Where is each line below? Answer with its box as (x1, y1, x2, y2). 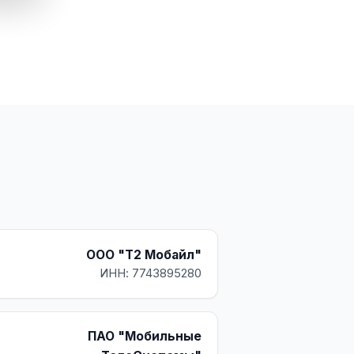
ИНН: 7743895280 (100, 266, 201, 281)
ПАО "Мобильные (88, 329, 201, 344)
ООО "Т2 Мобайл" (86, 247, 201, 262)
